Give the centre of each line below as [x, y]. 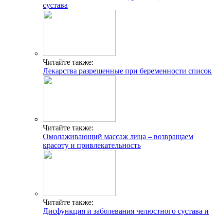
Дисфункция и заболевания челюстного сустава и [126, 211]
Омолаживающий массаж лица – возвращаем [118, 136]
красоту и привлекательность [92, 145]
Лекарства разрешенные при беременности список [127, 71]
